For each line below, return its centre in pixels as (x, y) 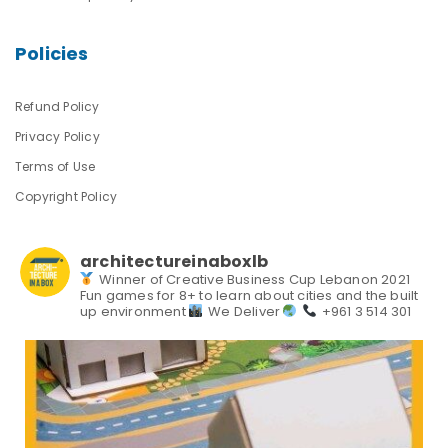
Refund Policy (57, 106)
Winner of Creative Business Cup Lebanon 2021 (253, 279)
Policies (52, 53)
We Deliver (244, 311)
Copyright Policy (66, 196)
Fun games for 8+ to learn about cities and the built (249, 295)
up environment (134, 311)
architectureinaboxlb (174, 261)
